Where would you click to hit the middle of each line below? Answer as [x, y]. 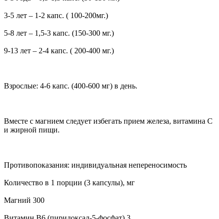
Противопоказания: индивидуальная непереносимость [95, 165]
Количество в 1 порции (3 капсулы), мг [69, 182]
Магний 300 [24, 200]
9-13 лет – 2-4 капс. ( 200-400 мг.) [59, 50]
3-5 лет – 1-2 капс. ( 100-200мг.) [56, 15]
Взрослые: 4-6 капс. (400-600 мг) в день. [71, 86]
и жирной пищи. [32, 130]
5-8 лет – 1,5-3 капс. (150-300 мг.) [59, 33]
